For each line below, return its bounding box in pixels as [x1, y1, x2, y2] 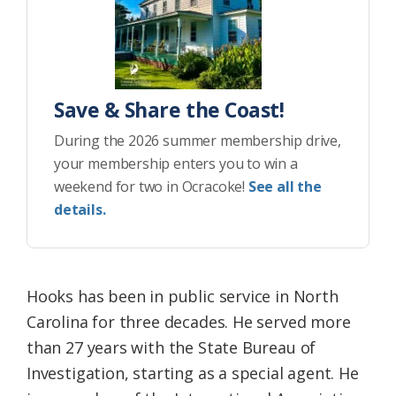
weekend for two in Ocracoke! [54, 177, 248, 197]
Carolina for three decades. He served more [27, 311, 351, 333]
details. [54, 200, 106, 220]
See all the [247, 177, 322, 197]
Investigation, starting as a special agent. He [27, 362, 359, 385]
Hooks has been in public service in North [27, 286, 339, 308]
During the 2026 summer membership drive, [54, 131, 341, 151]
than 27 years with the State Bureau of [27, 337, 316, 359]
